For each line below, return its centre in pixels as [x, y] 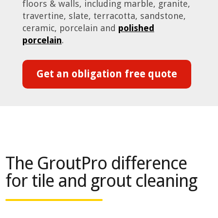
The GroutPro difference [96, 163]
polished [136, 28]
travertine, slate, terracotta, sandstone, [104, 16]
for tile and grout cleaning [101, 181]
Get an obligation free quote [107, 74]
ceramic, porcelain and [70, 28]
